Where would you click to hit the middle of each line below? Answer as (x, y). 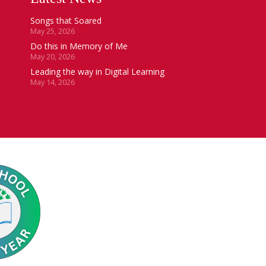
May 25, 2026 (53, 31)
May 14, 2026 (53, 82)
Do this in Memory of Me (79, 46)
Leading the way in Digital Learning (98, 71)
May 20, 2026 (53, 56)
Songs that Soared (66, 20)
